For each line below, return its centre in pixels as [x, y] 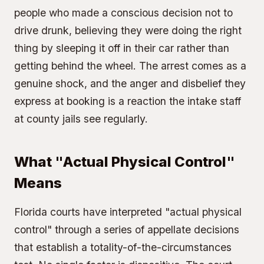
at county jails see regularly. [81, 119]
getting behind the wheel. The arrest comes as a [130, 66]
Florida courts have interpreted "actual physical [128, 212]
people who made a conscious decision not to [123, 13]
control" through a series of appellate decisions [127, 230]
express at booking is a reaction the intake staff [128, 101]
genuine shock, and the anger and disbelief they [130, 83]
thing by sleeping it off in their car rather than [122, 48]
